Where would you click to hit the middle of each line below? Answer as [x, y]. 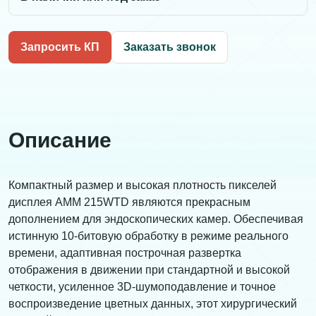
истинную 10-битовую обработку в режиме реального [148, 236]
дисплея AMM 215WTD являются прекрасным [129, 202]
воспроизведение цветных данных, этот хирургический [153, 304]
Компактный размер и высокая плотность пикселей [142, 186]
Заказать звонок [170, 47]
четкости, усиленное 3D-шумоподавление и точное [142, 287]
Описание [60, 140]
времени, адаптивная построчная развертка [125, 253]
